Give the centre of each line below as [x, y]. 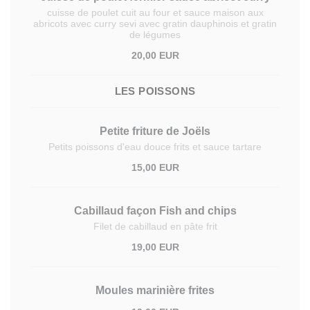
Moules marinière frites [155, 290]
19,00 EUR [155, 247]
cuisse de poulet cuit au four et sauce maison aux [155, 12]
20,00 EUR [155, 55]
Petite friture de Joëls [155, 131]
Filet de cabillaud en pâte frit [155, 226]
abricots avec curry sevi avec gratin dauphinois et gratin [155, 24]
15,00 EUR [155, 167]
